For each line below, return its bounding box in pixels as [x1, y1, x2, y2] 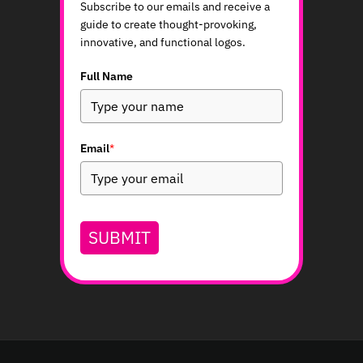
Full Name [80, 69, 133, 83]
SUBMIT [88, 226, 151, 249]
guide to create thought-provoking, [80, 17, 257, 32]
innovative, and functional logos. [80, 35, 246, 49]
